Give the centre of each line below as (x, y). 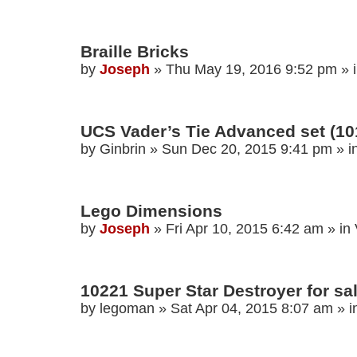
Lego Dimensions (151, 211)
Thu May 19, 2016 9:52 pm (251, 70)
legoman (127, 309)
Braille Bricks (135, 52)
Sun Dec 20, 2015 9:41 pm (247, 149)
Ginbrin (123, 149)
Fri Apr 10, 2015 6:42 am (245, 229)
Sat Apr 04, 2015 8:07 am (252, 309)
